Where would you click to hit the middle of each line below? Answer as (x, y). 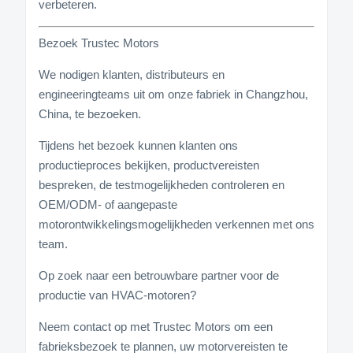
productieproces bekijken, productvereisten (149, 165)
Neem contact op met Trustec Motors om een (156, 327)
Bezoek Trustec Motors (99, 43)
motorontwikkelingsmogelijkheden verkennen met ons (176, 225)
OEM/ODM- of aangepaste (108, 205)
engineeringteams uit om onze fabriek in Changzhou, (173, 95)
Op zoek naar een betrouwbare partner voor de (159, 276)
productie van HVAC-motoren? (117, 295)
